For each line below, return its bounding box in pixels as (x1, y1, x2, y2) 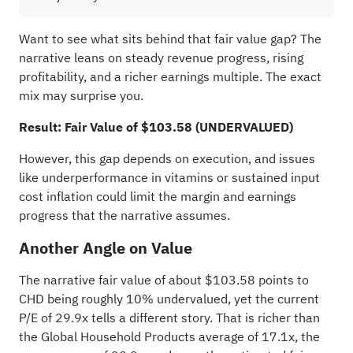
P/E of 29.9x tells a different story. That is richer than (18, 308, 320, 328)
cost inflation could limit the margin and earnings (18, 187, 296, 206)
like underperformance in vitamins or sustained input (18, 168, 320, 188)
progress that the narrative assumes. (18, 206, 230, 225)
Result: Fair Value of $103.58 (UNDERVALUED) (18, 117, 293, 137)
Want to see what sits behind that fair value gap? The (18, 29, 321, 49)
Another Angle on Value (18, 236, 192, 260)
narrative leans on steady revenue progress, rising (18, 48, 303, 68)
